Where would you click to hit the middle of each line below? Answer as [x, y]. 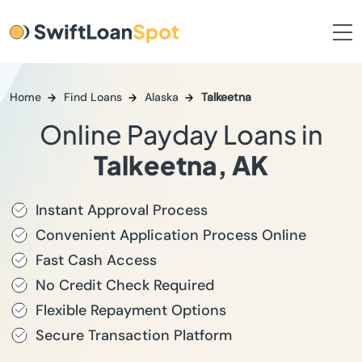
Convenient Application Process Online [171, 235]
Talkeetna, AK [181, 165]
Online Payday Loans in [181, 134]
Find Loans [93, 97]
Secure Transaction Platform [134, 335]
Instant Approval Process [122, 210]
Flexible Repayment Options [131, 310]
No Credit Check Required [125, 285]
